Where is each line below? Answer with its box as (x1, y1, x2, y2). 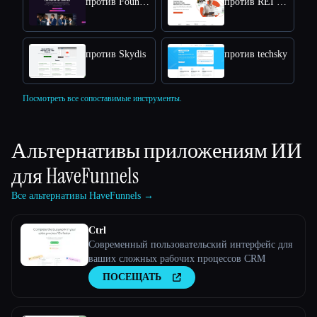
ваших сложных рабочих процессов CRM (88, 253, 265, 265)
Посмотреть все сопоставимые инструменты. (23, 93, 182, 104)
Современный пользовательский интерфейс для (88, 239, 292, 250)
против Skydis (86, 49, 146, 60)
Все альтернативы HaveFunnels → (11, 190, 154, 202)
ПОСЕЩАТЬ (103, 272, 161, 283)
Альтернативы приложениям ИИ (11, 137, 302, 165)
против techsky (224, 49, 287, 60)
